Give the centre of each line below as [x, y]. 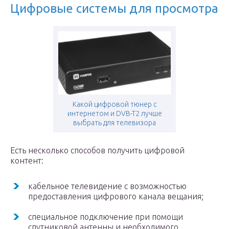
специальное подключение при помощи [106, 217]
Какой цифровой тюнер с [114, 104]
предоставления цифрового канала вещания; [116, 196]
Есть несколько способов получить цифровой [97, 150]
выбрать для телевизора [114, 123]
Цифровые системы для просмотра [114, 8]
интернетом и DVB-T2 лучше [114, 113]
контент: [27, 161]
